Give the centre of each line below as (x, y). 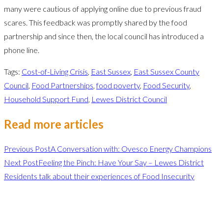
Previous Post (27, 148)
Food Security (166, 85)
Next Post (21, 162)
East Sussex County (166, 71)
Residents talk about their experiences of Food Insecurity (99, 176)
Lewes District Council (129, 99)
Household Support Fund (46, 99)
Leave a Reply (41, 203)
